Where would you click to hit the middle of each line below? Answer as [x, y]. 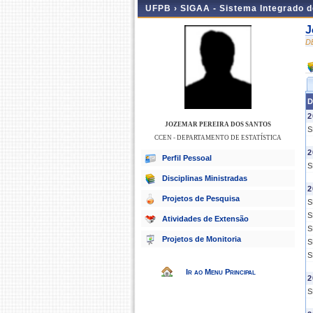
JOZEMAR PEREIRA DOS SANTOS [218, 124]
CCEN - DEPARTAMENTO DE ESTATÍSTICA [218, 138]
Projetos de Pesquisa [201, 198]
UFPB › [163, 8]
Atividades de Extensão [205, 219]
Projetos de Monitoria [202, 239]
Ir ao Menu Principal [221, 272]
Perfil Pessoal [187, 158]
